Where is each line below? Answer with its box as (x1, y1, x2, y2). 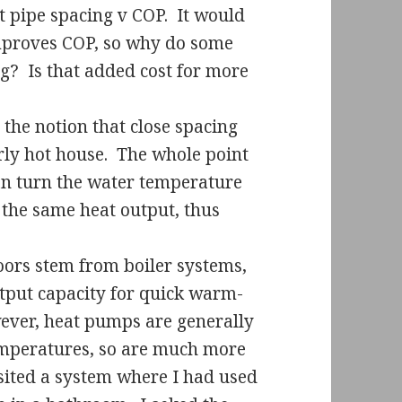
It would (177, 3, 246, 27)
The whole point (117, 142, 249, 166)
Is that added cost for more (28, 58, 249, 83)
